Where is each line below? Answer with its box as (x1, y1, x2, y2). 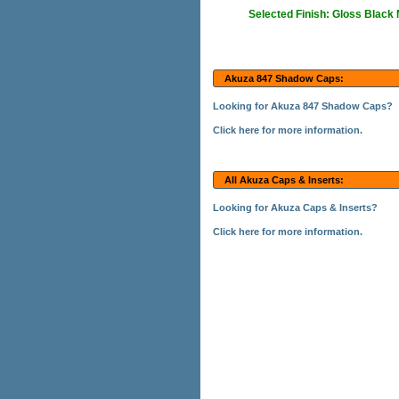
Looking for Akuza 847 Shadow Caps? (213, 101, 393, 111)
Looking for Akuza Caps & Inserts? (213, 202, 378, 213)
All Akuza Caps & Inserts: (224, 175, 344, 185)
